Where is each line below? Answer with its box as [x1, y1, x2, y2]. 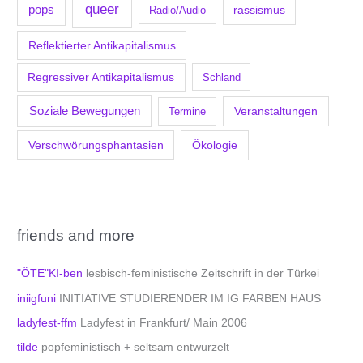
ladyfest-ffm [17, 317, 78, 330]
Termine [169, 105, 207, 117]
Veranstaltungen [233, 104, 318, 117]
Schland [202, 70, 241, 83]
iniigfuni [17, 292, 57, 305]
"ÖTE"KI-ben [17, 267, 83, 280]
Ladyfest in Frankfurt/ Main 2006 [77, 317, 248, 330]
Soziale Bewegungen [28, 103, 140, 117]
